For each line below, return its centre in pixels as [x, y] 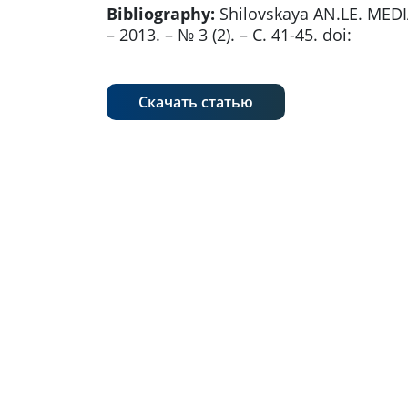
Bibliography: [161, 14]
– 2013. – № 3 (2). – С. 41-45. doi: [229, 35]
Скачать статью [196, 102]
